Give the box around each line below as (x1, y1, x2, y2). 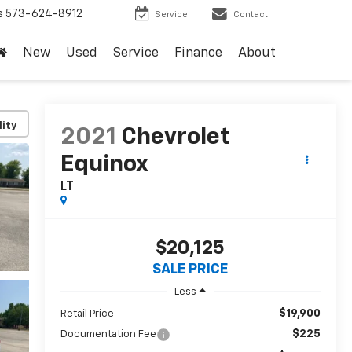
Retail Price (60, 308, 114, 319)
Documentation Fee (60, 328, 156, 339)
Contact (233, 10, 268, 20)
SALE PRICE (152, 262, 229, 277)
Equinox (60, 153, 148, 178)
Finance (174, 46, 222, 60)
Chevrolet (120, 126, 230, 150)
